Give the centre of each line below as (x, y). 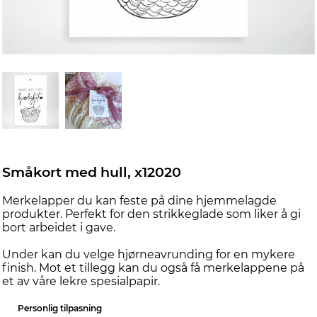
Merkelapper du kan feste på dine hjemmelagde (139, 201)
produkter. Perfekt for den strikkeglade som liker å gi (151, 214)
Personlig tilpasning (60, 308)
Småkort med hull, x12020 (92, 172)
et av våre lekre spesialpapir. (81, 281)
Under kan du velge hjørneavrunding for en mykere (149, 254)
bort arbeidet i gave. (59, 227)
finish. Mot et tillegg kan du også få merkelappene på (153, 268)
